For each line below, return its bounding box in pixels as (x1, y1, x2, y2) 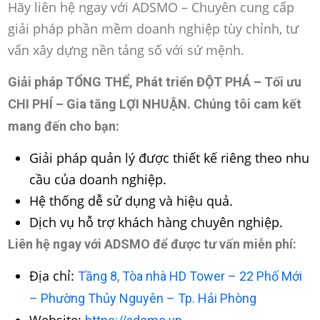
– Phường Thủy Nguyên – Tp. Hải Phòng (29, 291, 257, 306)
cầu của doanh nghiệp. (29, 171, 167, 189)
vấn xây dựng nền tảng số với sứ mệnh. (8, 41, 245, 59)
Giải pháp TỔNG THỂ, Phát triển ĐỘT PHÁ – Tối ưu (8, 74, 302, 90)
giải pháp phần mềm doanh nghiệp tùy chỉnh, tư (8, 20, 299, 38)
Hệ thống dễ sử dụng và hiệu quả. (29, 192, 234, 210)
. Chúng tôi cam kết (187, 96, 302, 112)
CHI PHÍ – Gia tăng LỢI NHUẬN (8, 96, 188, 112)
